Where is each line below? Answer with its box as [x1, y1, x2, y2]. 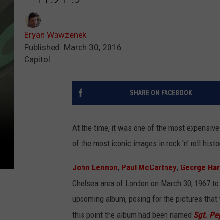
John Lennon [72, 163, 118, 173]
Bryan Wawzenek [24, 30, 86, 40]
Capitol [24, 55, 50, 65]
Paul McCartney [121, 163, 177, 173]
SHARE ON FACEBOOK [129, 89, 192, 97]
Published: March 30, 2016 [24, 42, 122, 53]
